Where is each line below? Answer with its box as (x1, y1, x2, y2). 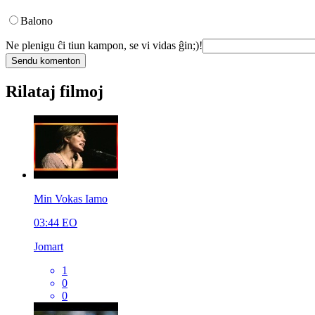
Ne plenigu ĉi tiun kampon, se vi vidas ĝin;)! (6, 39, 202, 52)
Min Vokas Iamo (34, 193, 108, 205)
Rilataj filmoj (6, 82, 103, 101)
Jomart (34, 240, 63, 253)
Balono (20, 15, 53, 27)
